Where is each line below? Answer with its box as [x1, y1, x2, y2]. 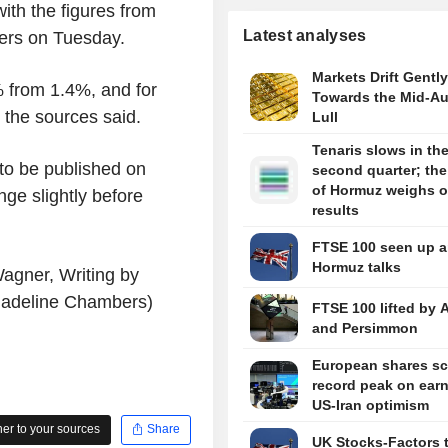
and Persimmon [311, 320, 418, 337]
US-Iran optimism [311, 397, 429, 414]
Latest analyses [243, 27, 367, 45]
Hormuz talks [311, 259, 401, 276]
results [311, 202, 359, 219]
